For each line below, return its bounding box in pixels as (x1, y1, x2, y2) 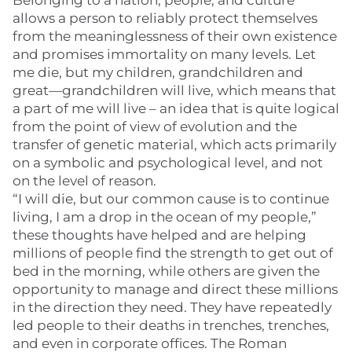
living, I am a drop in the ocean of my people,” (13, 209, 317, 225)
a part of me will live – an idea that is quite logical (13, 101, 339, 116)
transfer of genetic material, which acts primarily (13, 137, 336, 152)
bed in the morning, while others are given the (13, 263, 320, 279)
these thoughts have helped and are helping (13, 227, 306, 243)
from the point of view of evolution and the (13, 119, 297, 134)
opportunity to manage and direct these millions (13, 281, 338, 297)
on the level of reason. (13, 173, 156, 189)
